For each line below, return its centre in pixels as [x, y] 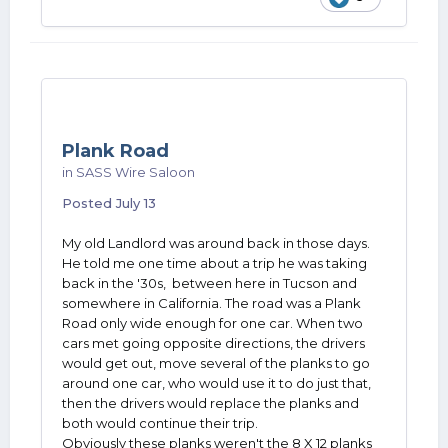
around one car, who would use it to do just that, [216, 383]
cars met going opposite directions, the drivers [213, 343]
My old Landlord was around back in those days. [216, 243]
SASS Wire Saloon [135, 172]
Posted [89, 203]
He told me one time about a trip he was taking [214, 263]
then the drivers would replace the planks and [210, 403]
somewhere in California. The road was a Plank [211, 303]
